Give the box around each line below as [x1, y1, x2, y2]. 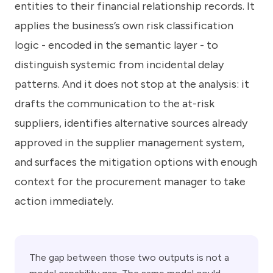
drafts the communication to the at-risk [15, 96, 214, 110]
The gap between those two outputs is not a [29, 251, 229, 263]
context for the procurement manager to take [15, 174, 246, 188]
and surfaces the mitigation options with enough [15, 155, 257, 169]
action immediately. [15, 194, 113, 208]
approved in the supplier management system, [15, 135, 244, 149]
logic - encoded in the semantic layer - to [15, 38, 218, 52]
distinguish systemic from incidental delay [15, 57, 224, 71]
